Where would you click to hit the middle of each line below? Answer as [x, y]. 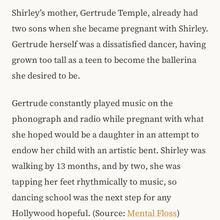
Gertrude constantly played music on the [92, 103]
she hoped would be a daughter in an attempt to [105, 135]
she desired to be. [47, 75]
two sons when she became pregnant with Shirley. [110, 28]
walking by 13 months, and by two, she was [96, 166]
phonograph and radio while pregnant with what [108, 119]
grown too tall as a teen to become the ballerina [104, 60]
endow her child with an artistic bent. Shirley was [109, 151]
